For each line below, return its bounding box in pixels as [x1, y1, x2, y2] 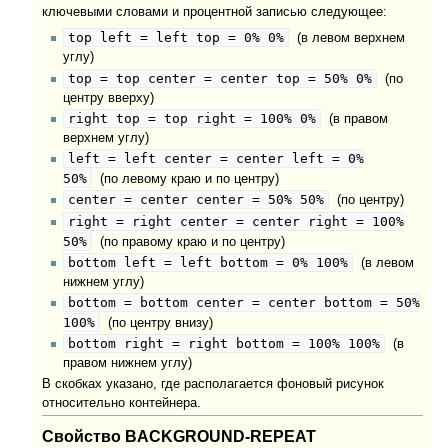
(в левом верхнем [288, 31, 405, 46]
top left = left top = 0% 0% [67, 30, 284, 46]
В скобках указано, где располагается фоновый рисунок [42, 376, 385, 391]
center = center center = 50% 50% [67, 192, 324, 208]
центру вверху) [62, 90, 154, 105]
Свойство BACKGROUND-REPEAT [42, 426, 317, 445]
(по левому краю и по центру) [91, 172, 279, 187]
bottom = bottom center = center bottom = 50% [67, 295, 420, 311]
